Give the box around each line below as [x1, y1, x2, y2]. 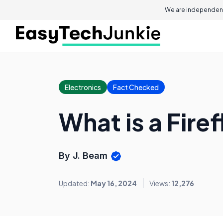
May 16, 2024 [91, 179, 137, 188]
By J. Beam [59, 150, 110, 161]
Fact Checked [113, 83, 159, 92]
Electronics [65, 83, 101, 92]
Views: [149, 179, 171, 188]
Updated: [59, 179, 91, 188]
